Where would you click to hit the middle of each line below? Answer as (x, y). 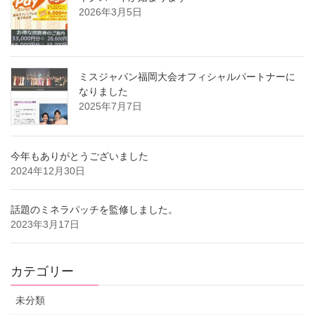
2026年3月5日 (110, 12)
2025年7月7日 (110, 107)
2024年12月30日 (48, 171)
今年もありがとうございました (79, 156)
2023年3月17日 (45, 225)
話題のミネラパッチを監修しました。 (94, 210)
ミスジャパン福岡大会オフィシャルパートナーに (187, 77)
